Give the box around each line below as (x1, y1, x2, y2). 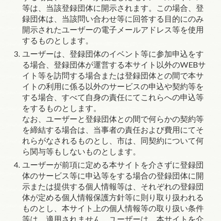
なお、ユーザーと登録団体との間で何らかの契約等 (22, 115, 204, 123)
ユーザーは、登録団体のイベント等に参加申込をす (22, 50, 204, 58)
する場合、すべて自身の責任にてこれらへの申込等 (22, 94, 204, 102)
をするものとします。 (22, 105, 101, 112)
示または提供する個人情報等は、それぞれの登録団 (22, 183, 204, 191)
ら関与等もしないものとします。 (22, 148, 141, 156)
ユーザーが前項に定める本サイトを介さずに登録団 (22, 161, 204, 169)
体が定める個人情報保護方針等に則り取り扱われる (22, 194, 204, 202)
